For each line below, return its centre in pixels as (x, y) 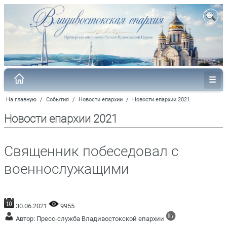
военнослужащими (67, 169)
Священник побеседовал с (91, 151)
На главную (21, 99)
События (58, 99)
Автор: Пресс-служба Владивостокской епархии (90, 218)
